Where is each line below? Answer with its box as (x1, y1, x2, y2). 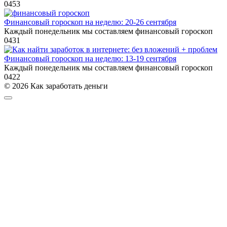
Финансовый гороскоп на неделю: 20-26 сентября (4, 17, 176, 26)
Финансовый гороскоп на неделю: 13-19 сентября (4, 54, 176, 63)
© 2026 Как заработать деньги (4, 81, 108, 90)
